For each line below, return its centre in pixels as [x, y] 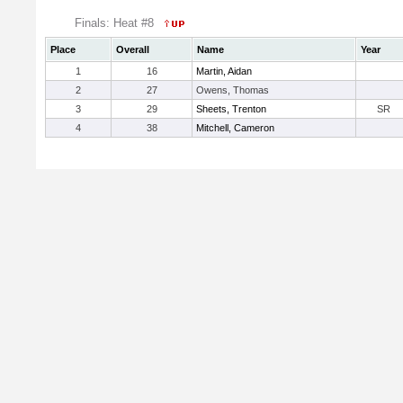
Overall [133, 49]
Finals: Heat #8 [116, 23]
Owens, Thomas [233, 90]
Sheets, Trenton [231, 109]
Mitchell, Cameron [235, 128]
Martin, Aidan [224, 71]
